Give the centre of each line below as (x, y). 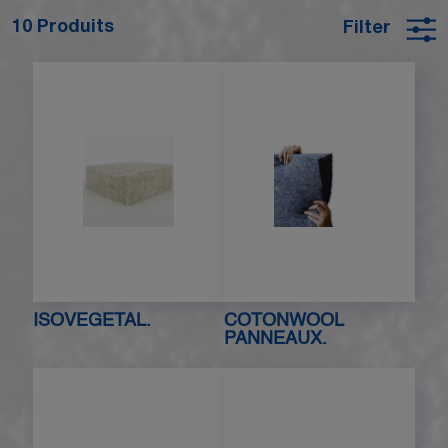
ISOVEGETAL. (92, 320)
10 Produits (63, 27)
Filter (367, 29)
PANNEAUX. (275, 338)
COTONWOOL (283, 320)
